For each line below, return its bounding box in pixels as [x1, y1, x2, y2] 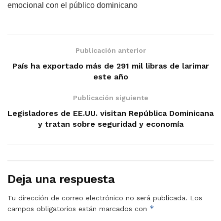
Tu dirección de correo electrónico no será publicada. [7, 194, 187, 202]
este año [93, 72, 128, 82]
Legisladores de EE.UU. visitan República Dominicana [7, 109, 214, 118]
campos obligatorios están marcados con [7, 205, 149, 213]
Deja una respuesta [7, 172, 115, 186]
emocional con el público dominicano [7, 1, 138, 10]
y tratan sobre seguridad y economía [37, 119, 184, 129]
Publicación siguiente [73, 94, 148, 102]
